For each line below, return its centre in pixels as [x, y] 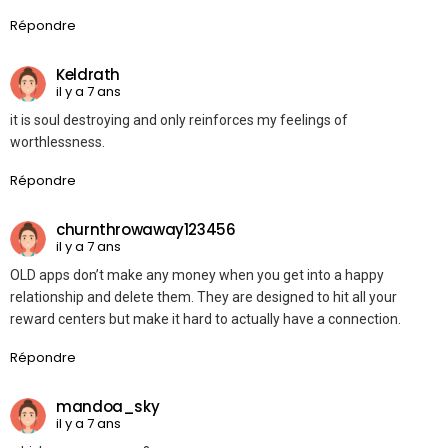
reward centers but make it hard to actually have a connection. [205, 319]
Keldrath [88, 74]
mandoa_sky [108, 406]
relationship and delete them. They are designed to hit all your [203, 297]
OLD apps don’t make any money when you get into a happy [197, 275]
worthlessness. [57, 142]
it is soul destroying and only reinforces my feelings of [179, 120]
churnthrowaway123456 [146, 229]
